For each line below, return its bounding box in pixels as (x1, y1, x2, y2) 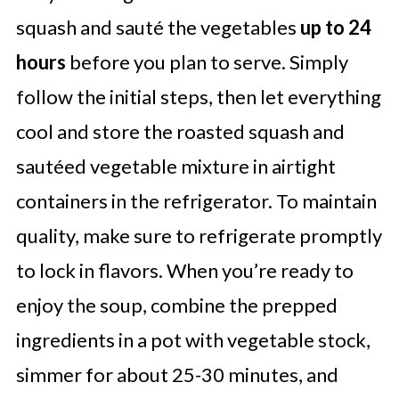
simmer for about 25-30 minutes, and (15, 362, 338, 387)
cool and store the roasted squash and (15, 119, 345, 144)
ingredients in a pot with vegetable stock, (15, 328, 370, 353)
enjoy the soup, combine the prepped (15, 293, 338, 318)
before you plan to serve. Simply (65, 50, 348, 75)
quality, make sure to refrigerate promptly (15, 224, 382, 248)
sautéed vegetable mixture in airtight (15, 154, 336, 179)
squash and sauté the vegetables (15, 15, 300, 40)
